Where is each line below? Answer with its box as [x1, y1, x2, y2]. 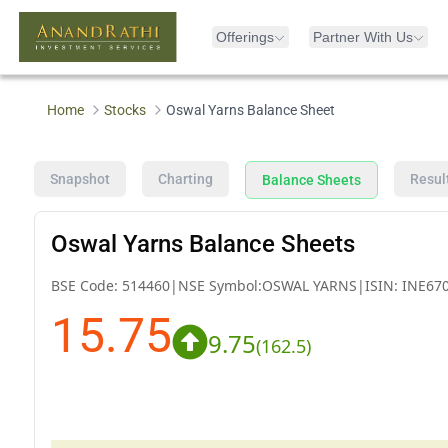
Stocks [104, 102, 147, 118]
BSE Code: [50, 275, 122, 295]
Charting [157, 170, 213, 187]
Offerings [216, 29, 274, 45]
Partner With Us [313, 29, 413, 45]
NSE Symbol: [177, 275, 262, 295]
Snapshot [49, 170, 110, 187]
